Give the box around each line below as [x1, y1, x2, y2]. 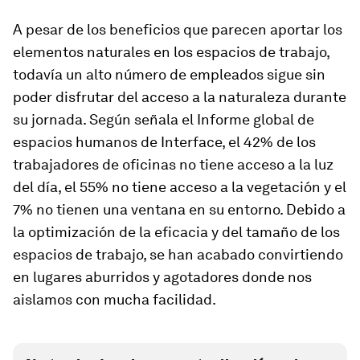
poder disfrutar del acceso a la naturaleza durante [13, 88, 346, 105]
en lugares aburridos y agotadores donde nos [13, 268, 312, 285]
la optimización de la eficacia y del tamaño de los [13, 223, 340, 240]
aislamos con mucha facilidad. [13, 291, 216, 308]
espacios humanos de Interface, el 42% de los [13, 133, 316, 150]
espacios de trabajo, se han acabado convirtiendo [13, 246, 343, 263]
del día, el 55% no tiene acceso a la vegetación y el [13, 178, 346, 195]
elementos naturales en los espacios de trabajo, [13, 43, 329, 60]
